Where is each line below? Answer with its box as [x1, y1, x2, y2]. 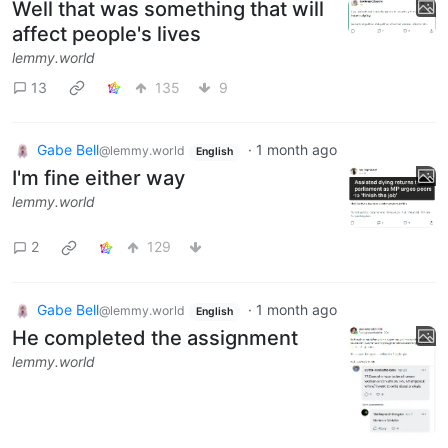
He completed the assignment [12, 325, 298, 350]
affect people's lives [12, 22, 201, 47]
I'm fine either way [12, 166, 185, 191]
